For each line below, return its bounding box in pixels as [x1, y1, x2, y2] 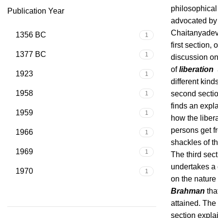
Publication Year [7, 7, 64, 15]
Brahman [171, 187, 205, 195]
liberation [179, 65, 214, 73]
